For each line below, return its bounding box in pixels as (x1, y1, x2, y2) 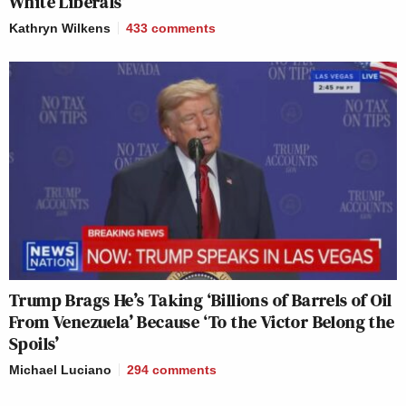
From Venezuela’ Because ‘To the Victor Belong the (9, 309, 395, 335)
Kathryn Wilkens (9, 21, 111, 36)
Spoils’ (9, 331, 64, 357)
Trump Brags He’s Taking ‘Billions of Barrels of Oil (9, 287, 392, 314)
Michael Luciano (9, 362, 111, 378)
